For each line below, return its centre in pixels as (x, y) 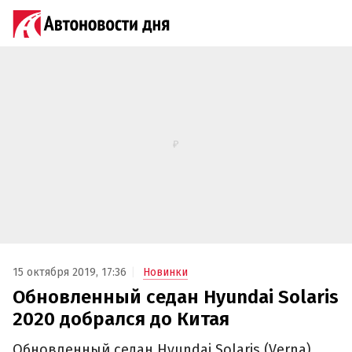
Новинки (165, 273)
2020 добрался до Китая (121, 319)
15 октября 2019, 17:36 (70, 273)
